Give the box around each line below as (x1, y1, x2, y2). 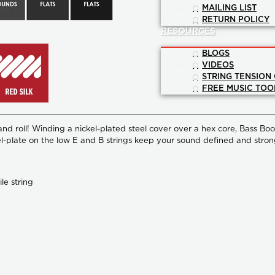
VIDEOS (202, 61, 234, 70)
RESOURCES (161, 27, 215, 36)
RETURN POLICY (202, 16, 269, 25)
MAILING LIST (202, 4, 257, 13)
